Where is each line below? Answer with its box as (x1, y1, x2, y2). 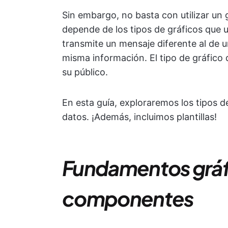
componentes (62, 185, 193, 211)
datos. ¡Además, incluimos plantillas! (62, 111, 217, 122)
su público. (62, 67, 108, 77)
